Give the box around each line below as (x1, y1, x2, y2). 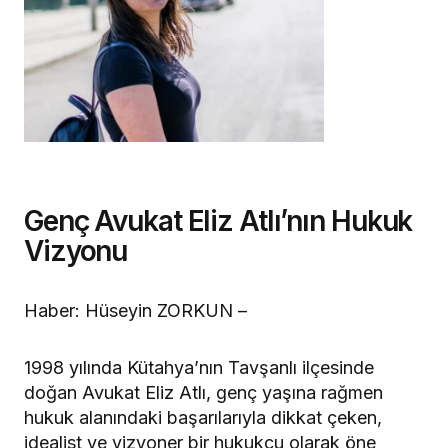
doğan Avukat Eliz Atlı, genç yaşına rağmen (24, 382, 383, 404)
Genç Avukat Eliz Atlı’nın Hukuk (24, 204, 413, 239)
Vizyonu (24, 234, 128, 269)
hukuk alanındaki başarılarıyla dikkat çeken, (24, 407, 382, 429)
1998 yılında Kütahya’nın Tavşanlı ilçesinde (24, 357, 374, 379)
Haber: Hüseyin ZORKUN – (24, 300, 247, 322)
